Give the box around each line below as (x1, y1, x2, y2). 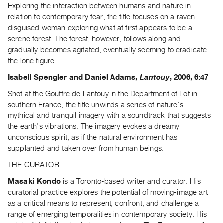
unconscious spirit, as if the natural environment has (8, 133, 178, 142)
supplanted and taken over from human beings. (8, 144, 164, 153)
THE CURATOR (8, 161, 59, 169)
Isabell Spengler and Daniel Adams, (8, 73, 138, 82)
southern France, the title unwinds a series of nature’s (8, 101, 183, 109)
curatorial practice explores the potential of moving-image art (8, 188, 208, 197)
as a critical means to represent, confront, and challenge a (8, 199, 199, 208)
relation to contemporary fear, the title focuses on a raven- (8, 13, 198, 21)
